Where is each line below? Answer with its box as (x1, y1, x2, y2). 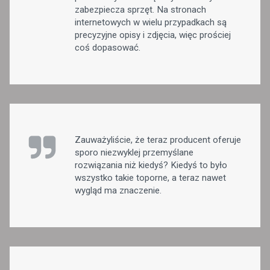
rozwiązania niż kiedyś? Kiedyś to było (75, 159, 227, 171)
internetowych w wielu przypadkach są (75, 16, 227, 28)
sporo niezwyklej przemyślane (75, 146, 193, 158)
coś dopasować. (75, 42, 140, 53)
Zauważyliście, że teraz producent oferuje (75, 134, 241, 145)
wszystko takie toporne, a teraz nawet (75, 172, 226, 183)
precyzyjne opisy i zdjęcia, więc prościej (75, 29, 231, 40)
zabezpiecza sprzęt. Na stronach (75, 4, 206, 15)
